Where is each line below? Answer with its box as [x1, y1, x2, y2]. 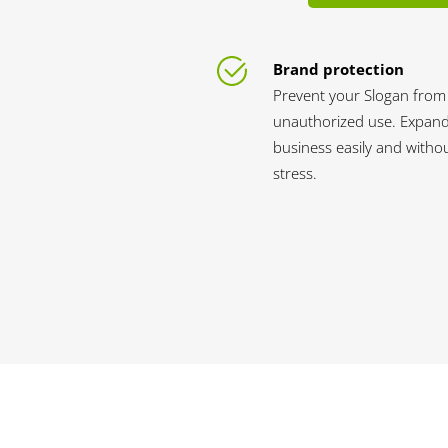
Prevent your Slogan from [273, 85, 446, 105]
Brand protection [273, 59, 404, 79]
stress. [273, 163, 317, 183]
